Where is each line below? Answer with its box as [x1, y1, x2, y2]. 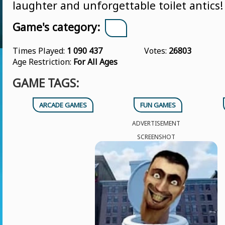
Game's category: [13, 20, 100, 34]
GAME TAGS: [13, 75, 79, 91]
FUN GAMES [140, 100, 176, 109]
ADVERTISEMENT [132, 119, 180, 128]
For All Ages [73, 56, 118, 67]
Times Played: [13, 45, 67, 56]
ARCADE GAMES [39, 100, 87, 109]
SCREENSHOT [137, 133, 175, 141]
